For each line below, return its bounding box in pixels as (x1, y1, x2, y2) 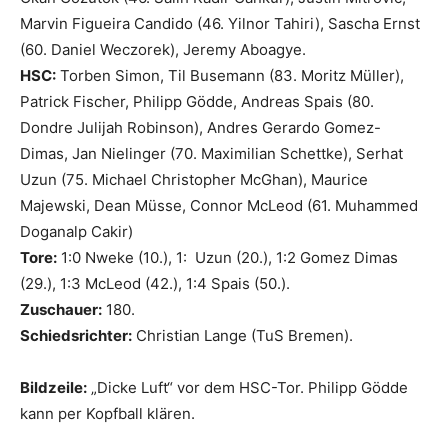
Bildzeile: (20, 378, 87, 398)
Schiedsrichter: (20, 326, 132, 346)
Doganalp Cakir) (20, 222, 133, 242)
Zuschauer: (20, 300, 102, 320)
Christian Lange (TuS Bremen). (132, 326, 353, 346)
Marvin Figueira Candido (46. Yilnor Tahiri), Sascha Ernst (20, 14, 420, 34)
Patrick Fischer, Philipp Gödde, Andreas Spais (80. (20, 92, 374, 112)
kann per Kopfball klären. (20, 404, 195, 424)
